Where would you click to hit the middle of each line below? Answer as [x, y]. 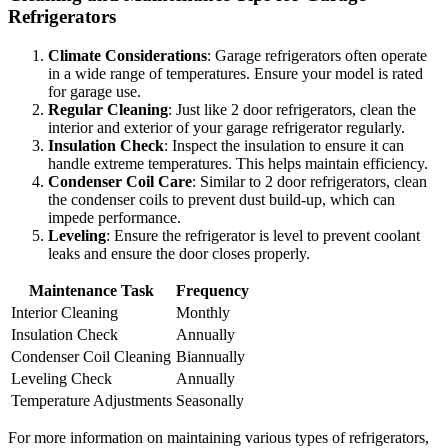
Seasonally [210, 400]
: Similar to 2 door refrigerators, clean [309, 181]
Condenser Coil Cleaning [91, 356]
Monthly [203, 312]
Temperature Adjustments [91, 400]
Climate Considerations [127, 55]
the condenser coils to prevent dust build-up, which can [221, 199]
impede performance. [114, 217]
